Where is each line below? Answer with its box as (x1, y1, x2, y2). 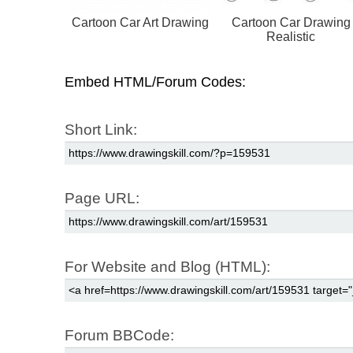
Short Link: (65, 121, 137, 139)
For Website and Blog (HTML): (65, 258, 270, 276)
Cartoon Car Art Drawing (72, 16, 209, 30)
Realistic (266, 30, 315, 44)
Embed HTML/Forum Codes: (65, 74, 246, 91)
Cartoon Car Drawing (231, 16, 351, 30)
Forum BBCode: (65, 327, 174, 344)
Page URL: (65, 190, 139, 207)
